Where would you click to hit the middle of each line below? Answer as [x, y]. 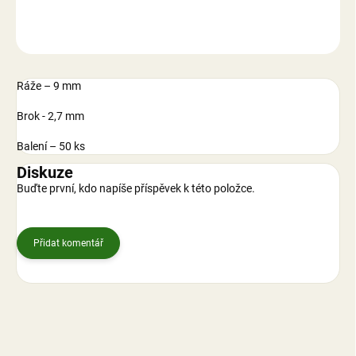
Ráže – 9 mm [49, 86]
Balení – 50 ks [51, 147]
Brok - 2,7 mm [50, 116]
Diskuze [45, 173]
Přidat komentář [68, 244]
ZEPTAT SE [297, 35]
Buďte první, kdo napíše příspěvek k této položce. [136, 189]
